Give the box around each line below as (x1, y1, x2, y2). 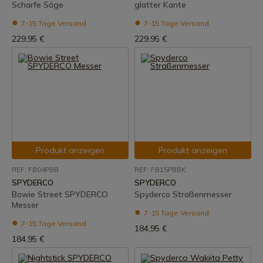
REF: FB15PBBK (134, 165, 186, 174)
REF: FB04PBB (12, 165, 59, 174)
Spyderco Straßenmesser (134, 189, 232, 200)
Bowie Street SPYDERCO (12, 189, 108, 200)
